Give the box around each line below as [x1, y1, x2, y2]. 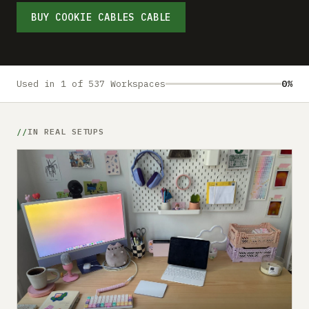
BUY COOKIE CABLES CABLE [31, 11, 172, 23]
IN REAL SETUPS [27, 126, 105, 137]
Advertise [17, 28, 72, 42]
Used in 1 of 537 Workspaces [17, 78, 166, 90]
